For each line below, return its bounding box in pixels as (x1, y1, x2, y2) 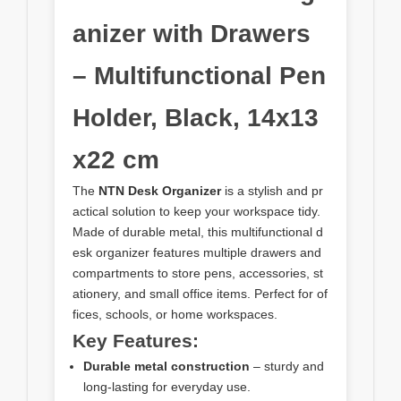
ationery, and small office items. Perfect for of (73, 286, 328, 301)
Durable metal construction (83, 358, 250, 373)
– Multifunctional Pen (73, 61, 326, 90)
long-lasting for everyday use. (83, 379, 251, 394)
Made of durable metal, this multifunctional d (73, 224, 323, 239)
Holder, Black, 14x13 (73, 103, 319, 132)
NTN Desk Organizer (98, 183, 221, 198)
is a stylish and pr (221, 183, 323, 198)
